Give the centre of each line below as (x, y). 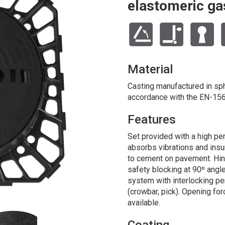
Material (150, 69)
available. (144, 202)
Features (152, 119)
